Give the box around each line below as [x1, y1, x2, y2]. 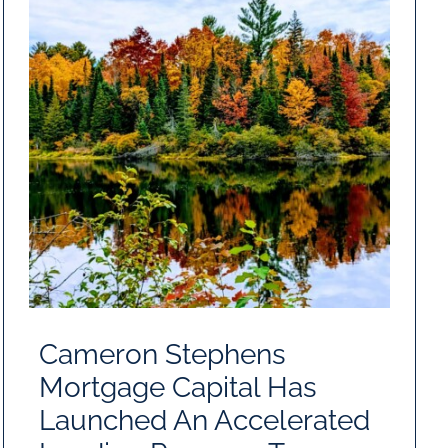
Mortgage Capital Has [38, 370, 317, 404]
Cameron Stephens [38, 337, 286, 371]
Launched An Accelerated [38, 403, 370, 437]
